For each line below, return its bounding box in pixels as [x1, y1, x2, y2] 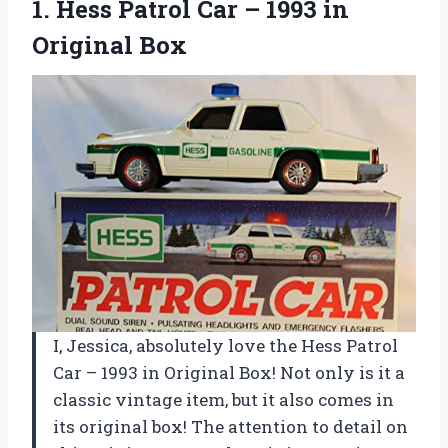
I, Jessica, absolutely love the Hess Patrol [53, 333, 398, 357]
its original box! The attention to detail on [53, 414, 408, 438]
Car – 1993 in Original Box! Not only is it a [53, 360, 405, 384]
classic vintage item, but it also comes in [53, 387, 394, 411]
